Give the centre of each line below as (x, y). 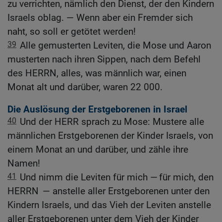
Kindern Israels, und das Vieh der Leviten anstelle (109, 205)
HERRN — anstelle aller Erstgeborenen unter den (109, 191)
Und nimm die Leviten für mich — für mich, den (117, 177)
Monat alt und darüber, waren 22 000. (85, 87)
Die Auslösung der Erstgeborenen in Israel (97, 110)
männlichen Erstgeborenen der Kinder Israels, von (110, 136)
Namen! (24, 164)
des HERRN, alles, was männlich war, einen (97, 73)
